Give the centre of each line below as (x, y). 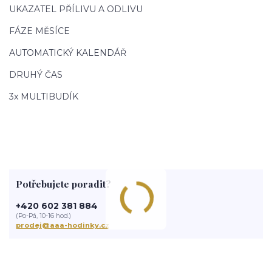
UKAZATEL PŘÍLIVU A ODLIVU (76, 9)
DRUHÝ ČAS (36, 74)
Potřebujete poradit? (63, 184)
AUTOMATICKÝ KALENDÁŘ (68, 53)
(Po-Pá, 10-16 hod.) (43, 216)
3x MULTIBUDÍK (44, 96)
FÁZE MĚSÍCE (39, 31)
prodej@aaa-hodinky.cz (62, 225)
